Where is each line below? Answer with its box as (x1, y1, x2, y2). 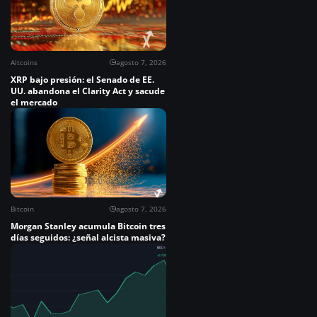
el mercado (11, 96, 57, 109)
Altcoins (11, 57, 38, 68)
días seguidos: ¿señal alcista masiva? (11, 231, 166, 244)
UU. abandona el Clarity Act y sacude (11, 85, 165, 98)
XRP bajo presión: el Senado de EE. (11, 74, 154, 86)
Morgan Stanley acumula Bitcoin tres (11, 220, 166, 233)
